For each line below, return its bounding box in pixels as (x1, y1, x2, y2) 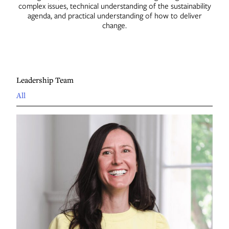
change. (102, 20, 127, 30)
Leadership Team (16, 75, 74, 85)
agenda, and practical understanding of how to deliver (27, 10, 202, 20)
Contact (16, 10, 42, 20)
